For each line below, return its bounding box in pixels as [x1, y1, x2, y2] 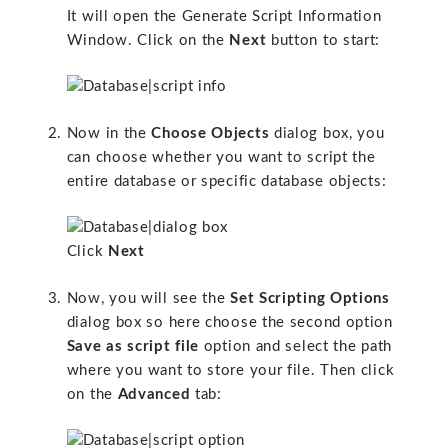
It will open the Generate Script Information [66, 8, 382, 24]
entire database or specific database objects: [66, 173, 387, 189]
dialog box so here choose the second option [66, 314, 393, 330]
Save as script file [66, 338, 200, 354]
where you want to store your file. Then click [66, 362, 395, 378]
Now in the [66, 125, 152, 141]
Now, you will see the [66, 290, 231, 306]
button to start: [270, 32, 381, 48]
